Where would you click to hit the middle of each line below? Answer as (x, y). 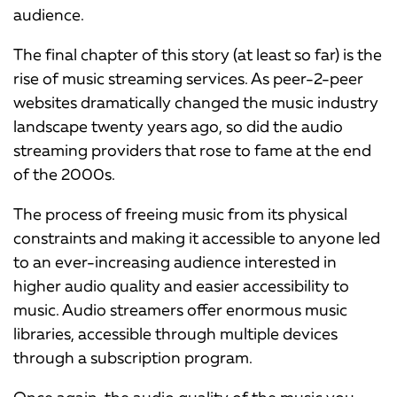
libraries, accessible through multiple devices (175, 334)
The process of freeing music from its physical (180, 214)
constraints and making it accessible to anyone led (197, 238)
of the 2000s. (64, 174)
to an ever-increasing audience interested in (175, 262)
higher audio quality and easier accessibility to (181, 286)
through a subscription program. (133, 358)
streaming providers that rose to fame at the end (192, 150)
